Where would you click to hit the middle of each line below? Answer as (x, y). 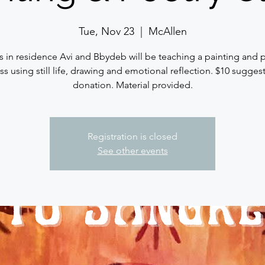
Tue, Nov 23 (106, 32)
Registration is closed (132, 137)
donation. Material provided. (132, 85)
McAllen (167, 32)
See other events (132, 151)
